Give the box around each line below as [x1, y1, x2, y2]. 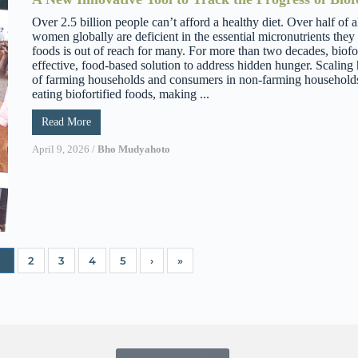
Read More [42, 115, 91, 128]
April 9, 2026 [32, 142, 89, 155]
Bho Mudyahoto [97, 142, 170, 155]
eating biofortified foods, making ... [32, 86, 209, 101]
